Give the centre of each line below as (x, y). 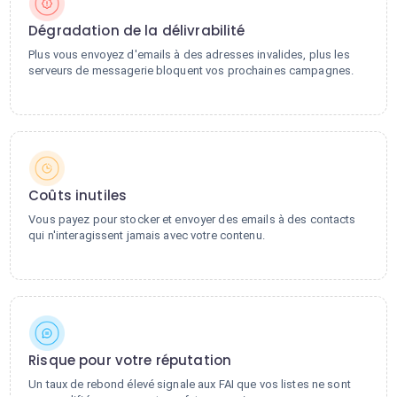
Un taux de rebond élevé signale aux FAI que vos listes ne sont (190, 384)
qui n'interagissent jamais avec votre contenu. (147, 235)
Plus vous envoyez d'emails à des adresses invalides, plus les (189, 54)
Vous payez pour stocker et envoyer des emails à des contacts (192, 219)
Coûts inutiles (78, 195)
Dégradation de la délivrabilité (137, 31)
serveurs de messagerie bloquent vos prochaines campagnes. (191, 70)
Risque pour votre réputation (130, 360)
